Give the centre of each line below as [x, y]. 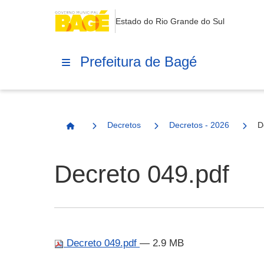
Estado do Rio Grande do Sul [170, 21]
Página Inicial [97, 131]
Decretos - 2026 [199, 125]
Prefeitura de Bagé [138, 61]
